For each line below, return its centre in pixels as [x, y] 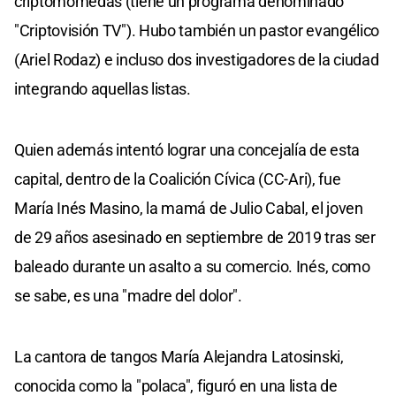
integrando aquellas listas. [103, 89]
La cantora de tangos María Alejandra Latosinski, [179, 357]
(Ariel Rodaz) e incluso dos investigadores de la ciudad [197, 60]
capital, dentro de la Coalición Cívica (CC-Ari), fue [178, 179]
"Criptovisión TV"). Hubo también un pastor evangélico [197, 31]
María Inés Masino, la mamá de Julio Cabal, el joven [189, 209]
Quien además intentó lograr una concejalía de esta [187, 150]
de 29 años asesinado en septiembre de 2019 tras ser [195, 238]
